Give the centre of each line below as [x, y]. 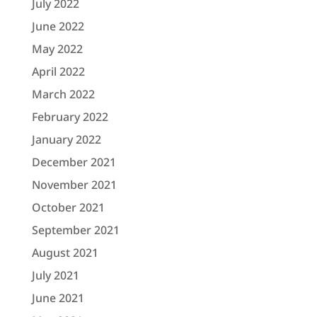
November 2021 [74, 185]
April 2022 [58, 71]
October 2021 [68, 207]
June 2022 [58, 26]
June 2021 [58, 298]
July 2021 [55, 275]
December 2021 [74, 162]
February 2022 [70, 117]
